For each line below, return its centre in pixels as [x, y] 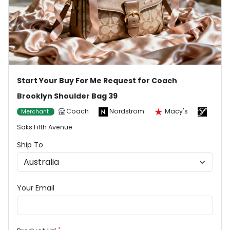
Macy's [176, 111]
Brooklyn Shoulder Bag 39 [67, 96]
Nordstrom [127, 111]
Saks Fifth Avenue [45, 127]
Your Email [36, 188]
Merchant [36, 112]
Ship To [30, 145]
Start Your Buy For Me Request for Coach [97, 81]
